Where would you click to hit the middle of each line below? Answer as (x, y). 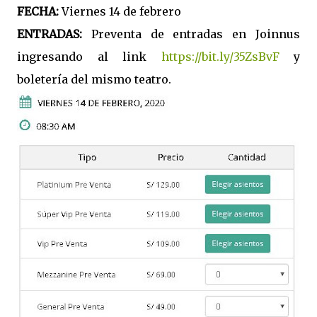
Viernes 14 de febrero (121, 11)
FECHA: (39, 11)
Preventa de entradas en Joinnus (196, 34)
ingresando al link (89, 56)
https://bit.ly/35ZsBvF (220, 56)
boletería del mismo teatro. (94, 79)
